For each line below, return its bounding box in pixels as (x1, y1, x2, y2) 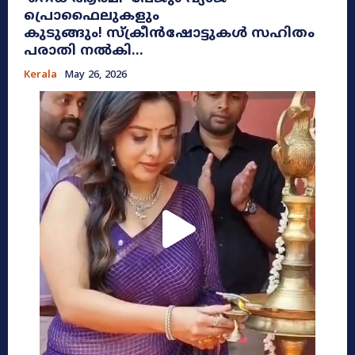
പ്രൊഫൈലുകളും (24, 7, 159, 25)
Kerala (24, 68, 57, 82)
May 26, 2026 (64, 68, 127, 82)
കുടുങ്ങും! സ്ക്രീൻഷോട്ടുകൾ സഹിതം (24, 25, 315, 43)
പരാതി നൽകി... (24, 42, 143, 60)
